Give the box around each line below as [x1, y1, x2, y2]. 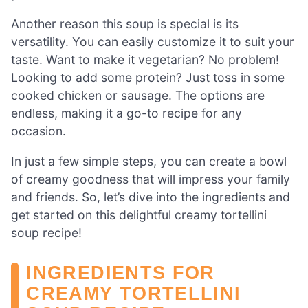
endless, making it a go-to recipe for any [11, 105, 242, 120]
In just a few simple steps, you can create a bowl [11, 153, 287, 168]
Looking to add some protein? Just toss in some [11, 69, 285, 85]
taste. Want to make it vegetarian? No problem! [11, 52, 279, 67]
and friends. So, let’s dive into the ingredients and [11, 189, 290, 204]
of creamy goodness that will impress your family [11, 171, 290, 186]
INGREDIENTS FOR [26, 262, 215, 284]
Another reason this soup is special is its [11, 16, 239, 31]
